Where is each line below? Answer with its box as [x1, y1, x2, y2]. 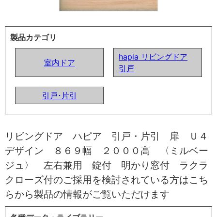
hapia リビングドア [119, 51, 187, 62]
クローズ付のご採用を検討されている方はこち [5, 173, 208, 186]
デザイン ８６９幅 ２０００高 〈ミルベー [5, 144, 208, 156]
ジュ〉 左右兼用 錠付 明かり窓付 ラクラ [5, 159, 208, 171]
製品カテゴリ [10, 32, 57, 42]
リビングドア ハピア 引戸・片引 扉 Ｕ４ [5, 130, 208, 142]
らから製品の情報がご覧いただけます [5, 188, 170, 200]
